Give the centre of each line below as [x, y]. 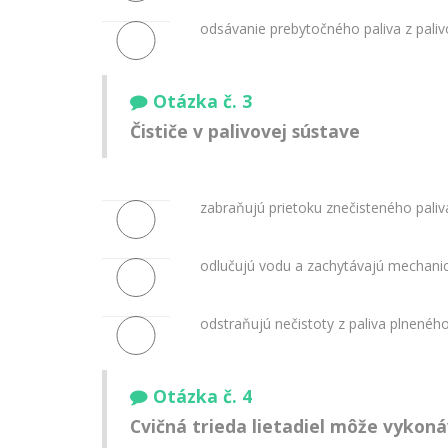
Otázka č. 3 [202, 101]
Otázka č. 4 [202, 396]
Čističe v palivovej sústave [245, 131]
